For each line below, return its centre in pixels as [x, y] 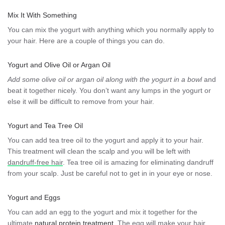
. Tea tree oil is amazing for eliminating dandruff [138, 162]
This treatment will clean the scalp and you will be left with [99, 151]
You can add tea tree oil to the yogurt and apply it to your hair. [105, 140]
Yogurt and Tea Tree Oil [45, 125]
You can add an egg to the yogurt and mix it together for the [102, 212]
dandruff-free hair [35, 162]
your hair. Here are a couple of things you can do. [86, 40]
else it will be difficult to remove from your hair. [81, 101]
